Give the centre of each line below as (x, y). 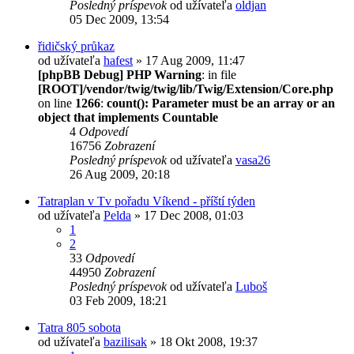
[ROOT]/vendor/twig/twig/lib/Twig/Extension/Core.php (186, 88)
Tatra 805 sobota (79, 327)
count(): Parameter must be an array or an (221, 103)
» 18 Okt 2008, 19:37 (202, 341)
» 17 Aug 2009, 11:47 (189, 60)
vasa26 (253, 160)
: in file (219, 74)
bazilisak (125, 341)
